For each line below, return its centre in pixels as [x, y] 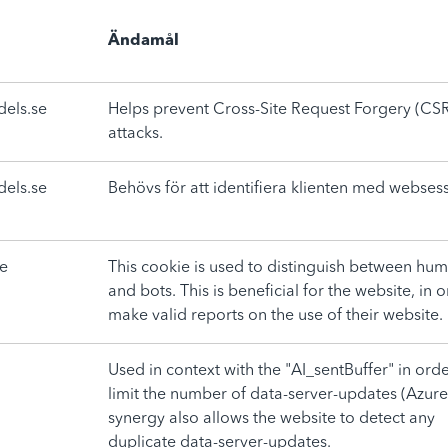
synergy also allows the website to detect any [271, 419]
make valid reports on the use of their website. [275, 316]
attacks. [135, 134]
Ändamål [143, 41]
